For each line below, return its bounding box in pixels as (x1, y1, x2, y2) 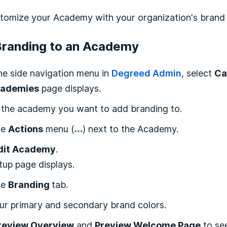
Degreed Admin (111, 66, 182, 80)
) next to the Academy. (83, 122, 179, 135)
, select (181, 66, 215, 80)
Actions (8, 122, 44, 135)
